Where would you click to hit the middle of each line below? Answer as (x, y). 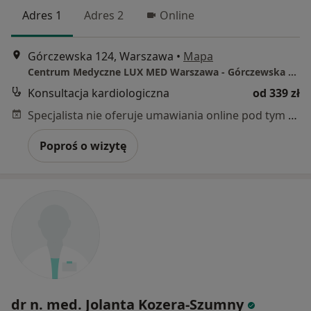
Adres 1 (42, 15)
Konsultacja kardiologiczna (99, 93)
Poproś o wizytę (83, 146)
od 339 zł (276, 93)
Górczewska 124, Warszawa (101, 57)
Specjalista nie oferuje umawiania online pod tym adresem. (293, 116)
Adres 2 (104, 15)
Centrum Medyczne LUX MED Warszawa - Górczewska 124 (292, 72)
